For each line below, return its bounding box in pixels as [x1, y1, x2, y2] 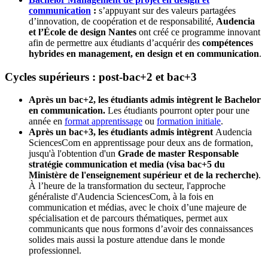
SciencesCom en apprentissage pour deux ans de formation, [29, 138, 253, 148]
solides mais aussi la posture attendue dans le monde [29, 234, 225, 245]
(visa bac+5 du [164, 159, 225, 170]
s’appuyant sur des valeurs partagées [96, 5, 236, 16]
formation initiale [157, 116, 221, 127]
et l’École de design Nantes [29, 27, 136, 37]
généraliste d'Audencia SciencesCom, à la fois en [29, 191, 214, 202]
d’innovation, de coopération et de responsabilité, [29, 16, 216, 26]
